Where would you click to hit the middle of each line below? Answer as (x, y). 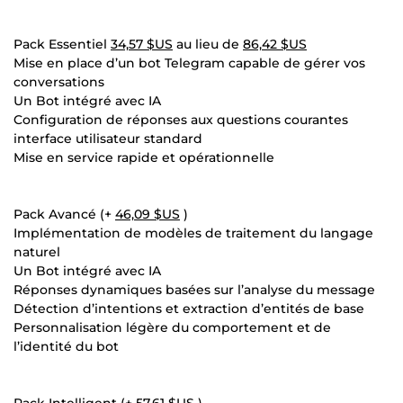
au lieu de (208, 44)
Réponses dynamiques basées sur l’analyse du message (194, 289)
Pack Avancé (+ (64, 214)
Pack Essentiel (62, 44)
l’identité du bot (66, 346)
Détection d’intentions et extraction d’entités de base (189, 308)
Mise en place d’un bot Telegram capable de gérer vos (189, 63)
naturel (37, 251)
